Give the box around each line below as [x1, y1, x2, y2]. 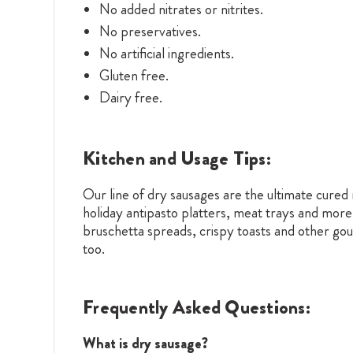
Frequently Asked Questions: [83, 293, 310, 321]
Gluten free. [98, 64, 169, 86]
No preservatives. [98, 20, 201, 42]
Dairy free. [98, 86, 162, 108]
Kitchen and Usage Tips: [83, 144, 271, 172]
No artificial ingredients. [98, 42, 234, 64]
